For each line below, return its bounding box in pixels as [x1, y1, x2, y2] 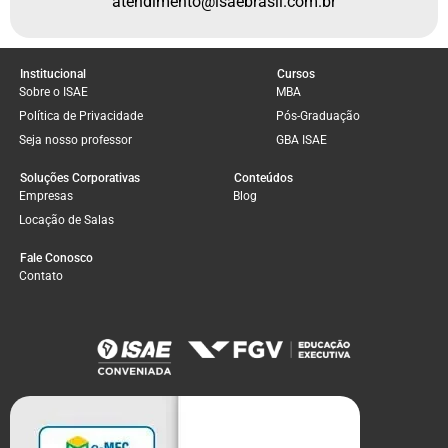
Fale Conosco [20, 250, 93, 265]
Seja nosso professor [19, 132, 132, 147]
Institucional [20, 66, 86, 81]
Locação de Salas [19, 212, 114, 227]
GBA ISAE [275, 132, 327, 147]
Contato [19, 268, 63, 283]
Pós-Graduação [275, 108, 360, 123]
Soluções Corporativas [20, 170, 140, 185]
